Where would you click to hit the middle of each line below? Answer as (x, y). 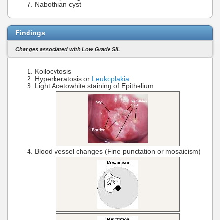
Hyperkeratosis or (63, 79)
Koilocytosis (53, 71)
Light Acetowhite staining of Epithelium (94, 86)
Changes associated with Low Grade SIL (68, 49)
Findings (30, 33)
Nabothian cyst (58, 5)
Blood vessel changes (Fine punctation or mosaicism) (118, 151)
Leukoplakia (110, 79)
